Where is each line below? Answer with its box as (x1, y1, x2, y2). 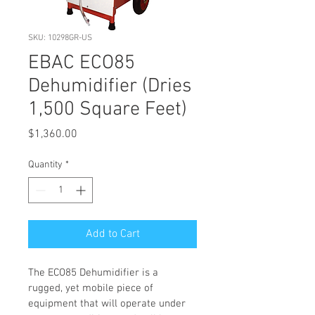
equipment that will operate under (28, 297, 188, 311)
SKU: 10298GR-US (28, 33, 92, 44)
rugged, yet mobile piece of (28, 282, 156, 295)
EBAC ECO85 (28, 51, 135, 76)
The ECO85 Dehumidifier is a (28, 266, 161, 280)
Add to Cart (85, 227, 140, 242)
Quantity (28, 159, 63, 172)
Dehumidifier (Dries (28, 75, 191, 99)
